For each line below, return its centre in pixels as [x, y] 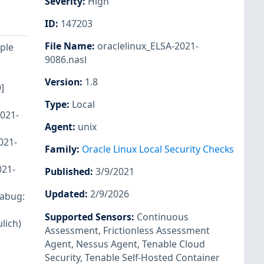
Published [67, 172]
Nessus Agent [107, 244]
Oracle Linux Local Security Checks [158, 149]
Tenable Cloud [174, 244]
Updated [65, 194]
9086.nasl [66, 59]
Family [61, 149]
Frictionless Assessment [156, 230]
